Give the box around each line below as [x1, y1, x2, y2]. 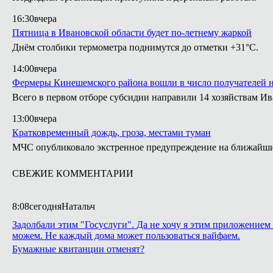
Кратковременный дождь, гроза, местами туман [12, 127, 211, 138]
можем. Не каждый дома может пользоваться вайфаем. [12, 230, 240, 241]
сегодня [29, 201, 62, 211]
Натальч [62, 201, 95, 211]
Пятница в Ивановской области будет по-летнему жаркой [12, 27, 252, 38]
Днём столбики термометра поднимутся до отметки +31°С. [12, 42, 258, 52]
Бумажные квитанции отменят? [12, 244, 144, 254]
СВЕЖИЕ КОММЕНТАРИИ [12, 168, 133, 179]
